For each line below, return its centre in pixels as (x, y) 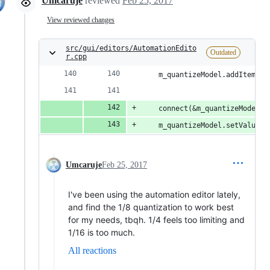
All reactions (92, 251)
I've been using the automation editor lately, (154, 195)
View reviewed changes (81, 20)
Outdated (223, 53)
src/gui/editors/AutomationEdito (131, 49)
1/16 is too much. (102, 233)
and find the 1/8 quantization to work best (151, 207)
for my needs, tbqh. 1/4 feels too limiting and (156, 220)
